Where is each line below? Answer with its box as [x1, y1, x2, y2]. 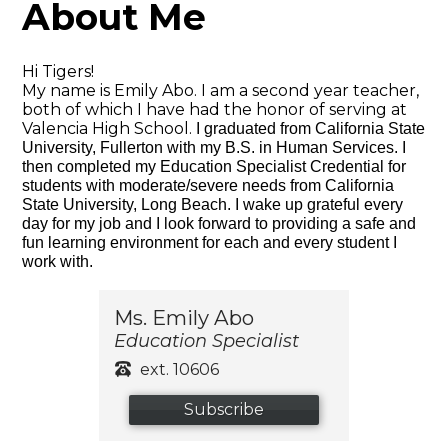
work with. [22, 252, 94, 270]
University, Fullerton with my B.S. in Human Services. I [22, 138, 407, 156]
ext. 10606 [139, 359, 219, 379]
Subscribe [184, 399, 264, 419]
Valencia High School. [22, 118, 197, 138]
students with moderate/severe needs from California [22, 176, 395, 194]
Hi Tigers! [22, 61, 95, 81]
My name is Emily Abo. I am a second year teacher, [22, 80, 420, 100]
